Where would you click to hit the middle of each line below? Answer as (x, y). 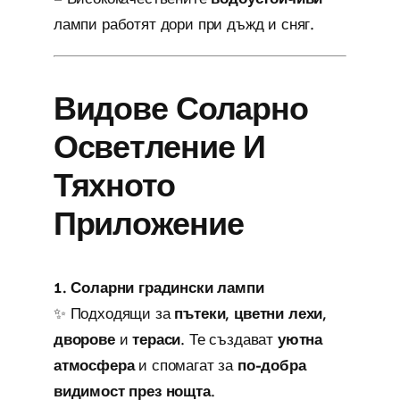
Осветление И (159, 146)
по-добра (271, 365)
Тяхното (114, 185)
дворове (84, 339)
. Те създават (229, 339)
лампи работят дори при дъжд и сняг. (184, 24)
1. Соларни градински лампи (158, 287)
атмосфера (94, 365)
